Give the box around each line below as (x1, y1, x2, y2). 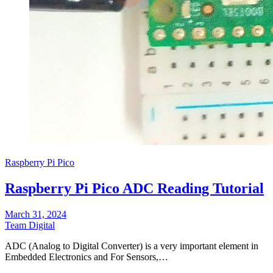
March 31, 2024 (5, 208, 66, 219)
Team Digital (5, 219, 55, 230)
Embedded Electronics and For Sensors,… (5, 251, 168, 262)
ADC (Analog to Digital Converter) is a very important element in (5, 240, 258, 251)
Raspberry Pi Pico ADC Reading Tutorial (5, 180, 264, 196)
